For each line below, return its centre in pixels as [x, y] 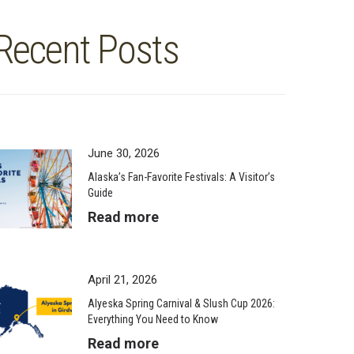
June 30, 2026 [124, 153]
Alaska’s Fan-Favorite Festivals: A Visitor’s [181, 177]
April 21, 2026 [122, 280]
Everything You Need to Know [153, 319]
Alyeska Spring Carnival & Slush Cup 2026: [181, 303]
